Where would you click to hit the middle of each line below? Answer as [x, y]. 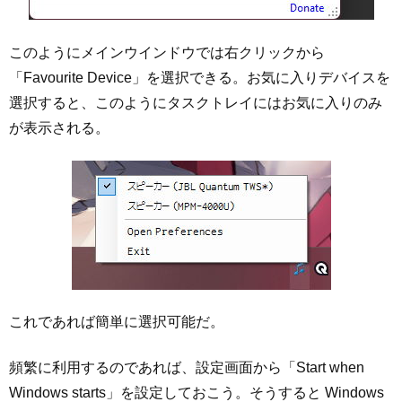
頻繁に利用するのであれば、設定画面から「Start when [187, 367]
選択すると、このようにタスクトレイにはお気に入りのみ [196, 102]
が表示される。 [59, 127]
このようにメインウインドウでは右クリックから [167, 52]
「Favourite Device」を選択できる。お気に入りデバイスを [200, 77]
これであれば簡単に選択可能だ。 [117, 322]
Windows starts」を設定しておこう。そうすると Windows [197, 392]
